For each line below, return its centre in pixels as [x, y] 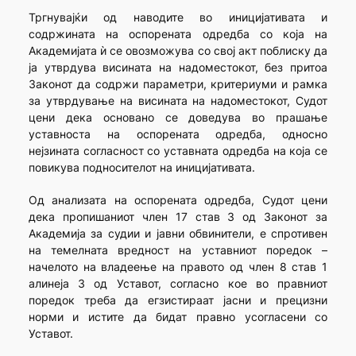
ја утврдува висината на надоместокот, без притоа [178, 68]
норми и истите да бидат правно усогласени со [178, 317]
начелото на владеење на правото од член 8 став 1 [178, 267]
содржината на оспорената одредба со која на [178, 34]
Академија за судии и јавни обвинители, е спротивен [178, 234]
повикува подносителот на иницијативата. [141, 168]
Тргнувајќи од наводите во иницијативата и [178, 17]
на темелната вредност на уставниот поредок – [178, 250]
